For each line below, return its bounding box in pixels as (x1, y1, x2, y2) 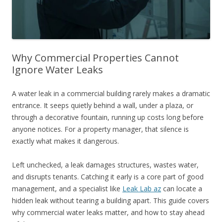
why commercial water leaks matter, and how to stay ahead (12, 207, 205, 217)
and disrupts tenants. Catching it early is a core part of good (12, 171, 204, 181)
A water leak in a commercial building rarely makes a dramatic (12, 88, 210, 98)
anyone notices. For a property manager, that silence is (12, 124, 189, 134)
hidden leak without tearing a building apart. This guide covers (12, 195, 209, 205)
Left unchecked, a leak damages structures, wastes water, (12, 160, 199, 169)
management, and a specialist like (12, 183, 122, 193)
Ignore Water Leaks (12, 62, 103, 76)
